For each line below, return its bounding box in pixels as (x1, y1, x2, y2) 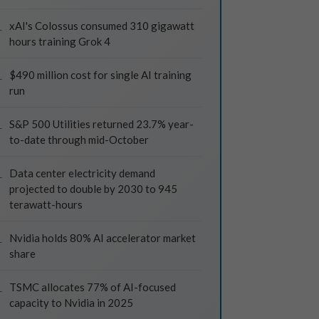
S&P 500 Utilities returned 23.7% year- (9, 117, 194, 130)
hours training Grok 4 (9, 35, 110, 48)
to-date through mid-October (9, 133, 149, 146)
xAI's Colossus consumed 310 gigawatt (9, 19, 194, 32)
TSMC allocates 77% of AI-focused (9, 281, 176, 293)
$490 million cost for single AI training (9, 68, 192, 81)
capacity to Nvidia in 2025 (9, 296, 133, 309)
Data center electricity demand (9, 167, 155, 179)
